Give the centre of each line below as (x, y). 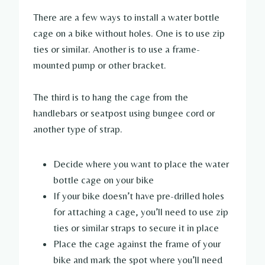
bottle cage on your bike (104, 180)
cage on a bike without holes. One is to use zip (129, 33)
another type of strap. (78, 129)
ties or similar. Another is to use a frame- (117, 49)
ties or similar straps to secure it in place (136, 228)
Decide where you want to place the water (141, 164)
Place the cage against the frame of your (137, 244)
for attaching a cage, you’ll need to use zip (141, 212)
